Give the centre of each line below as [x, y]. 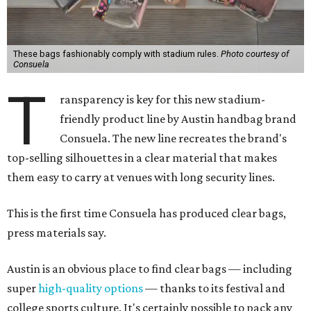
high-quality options [91, 288]
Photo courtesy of [254, 54]
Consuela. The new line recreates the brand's [174, 138]
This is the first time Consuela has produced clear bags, [146, 213]
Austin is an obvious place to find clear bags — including [150, 269]
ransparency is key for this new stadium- [163, 99]
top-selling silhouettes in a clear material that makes [142, 158]
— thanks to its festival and [214, 288]
